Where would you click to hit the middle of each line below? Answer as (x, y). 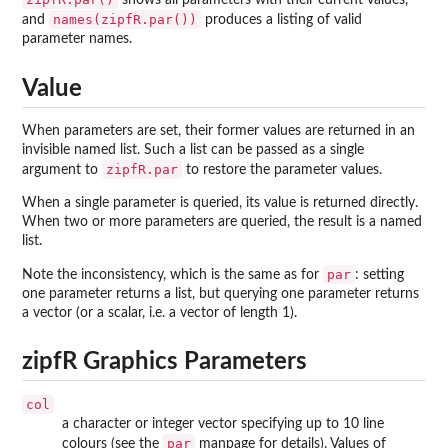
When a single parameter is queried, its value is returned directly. (220, 202)
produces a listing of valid (281, 20)
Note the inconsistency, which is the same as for (172, 274)
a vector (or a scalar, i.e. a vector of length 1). (159, 312)
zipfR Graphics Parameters (164, 362)
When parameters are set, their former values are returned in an (218, 130)
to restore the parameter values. (282, 169)
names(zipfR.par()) (125, 20)
